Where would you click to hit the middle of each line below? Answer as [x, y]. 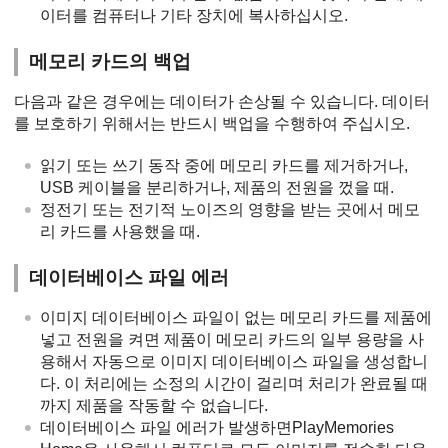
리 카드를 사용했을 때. [120, 231]
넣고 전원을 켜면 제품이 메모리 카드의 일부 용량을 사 [232, 339]
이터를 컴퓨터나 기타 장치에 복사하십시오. [194, 15]
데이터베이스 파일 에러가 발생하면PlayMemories [217, 427]
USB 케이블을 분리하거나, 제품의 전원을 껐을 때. [217, 187]
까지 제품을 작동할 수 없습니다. [154, 405]
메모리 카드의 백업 [110, 61]
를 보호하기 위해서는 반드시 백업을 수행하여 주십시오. [212, 123]
